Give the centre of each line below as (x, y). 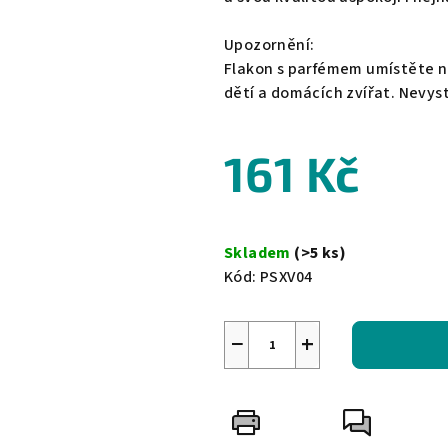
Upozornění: (269, 45)
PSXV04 (286, 277)
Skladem (259, 253)
